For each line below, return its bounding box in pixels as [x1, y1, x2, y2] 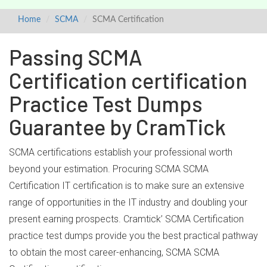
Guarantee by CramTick [9, 114, 226, 139]
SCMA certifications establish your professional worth [9, 147, 232, 158]
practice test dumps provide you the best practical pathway [9, 230, 258, 241]
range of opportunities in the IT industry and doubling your [9, 197, 247, 208]
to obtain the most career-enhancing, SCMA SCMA [9, 247, 219, 258]
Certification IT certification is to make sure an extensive [9, 180, 244, 191]
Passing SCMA [9, 44, 142, 70]
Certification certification [9, 67, 247, 93]
